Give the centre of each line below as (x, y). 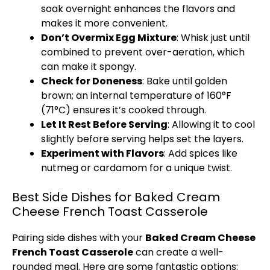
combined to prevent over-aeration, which (143, 52)
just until (229, 38)
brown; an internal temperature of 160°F (136, 96)
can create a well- (178, 252)
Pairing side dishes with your (79, 238)
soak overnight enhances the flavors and (138, 9)
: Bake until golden (185, 81)
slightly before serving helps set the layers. (142, 139)
